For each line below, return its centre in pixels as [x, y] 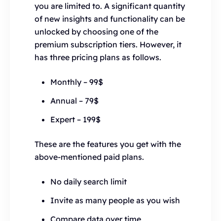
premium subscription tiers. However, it [108, 44]
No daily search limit [89, 182]
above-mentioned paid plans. [89, 157]
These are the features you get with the [108, 144]
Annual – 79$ [74, 101]
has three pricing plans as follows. [98, 57]
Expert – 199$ [75, 119]
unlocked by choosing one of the [96, 32]
